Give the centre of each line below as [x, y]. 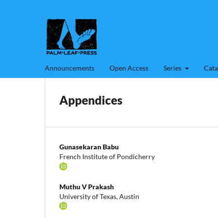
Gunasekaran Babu [89, 146]
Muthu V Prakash [87, 186]
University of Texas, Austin [99, 196]
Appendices [91, 100]
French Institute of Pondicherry [107, 156]
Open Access [129, 68]
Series [173, 68]
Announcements [70, 68]
